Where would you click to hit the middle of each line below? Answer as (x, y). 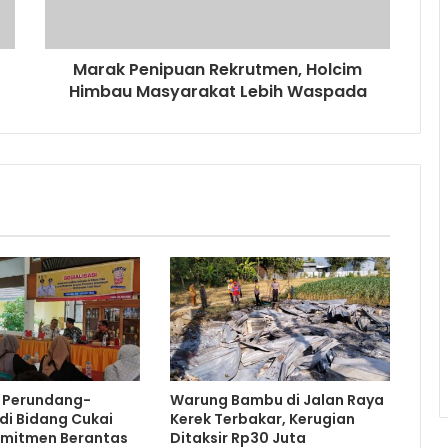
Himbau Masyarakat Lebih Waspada (217, 91)
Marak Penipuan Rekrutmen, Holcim (217, 69)
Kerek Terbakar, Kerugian (262, 419)
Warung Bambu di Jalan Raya (276, 400)
